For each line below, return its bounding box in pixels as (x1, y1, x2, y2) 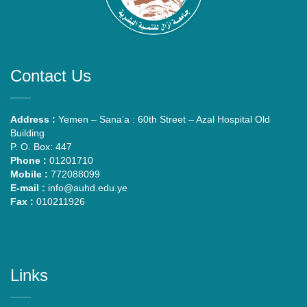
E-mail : (10, 182, 45, 193)
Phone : (10, 154, 47, 166)
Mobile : (10, 168, 48, 180)
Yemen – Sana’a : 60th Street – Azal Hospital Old (56, 113, 270, 125)
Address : (10, 113, 56, 125)
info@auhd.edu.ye (45, 182, 127, 193)
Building (10, 127, 45, 138)
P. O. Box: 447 (10, 140, 72, 152)
